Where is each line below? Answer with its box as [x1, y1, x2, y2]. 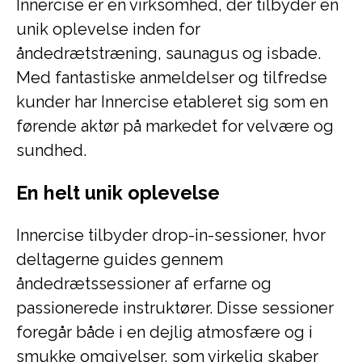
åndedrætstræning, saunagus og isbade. [16, 44, 321, 63]
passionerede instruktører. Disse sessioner [16, 298, 334, 318]
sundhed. [16, 141, 86, 160]
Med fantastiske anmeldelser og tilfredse [16, 68, 327, 87]
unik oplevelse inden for [16, 19, 200, 39]
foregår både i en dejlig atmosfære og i [16, 322, 313, 342]
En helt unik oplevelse [16, 182, 220, 204]
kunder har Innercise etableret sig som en [16, 92, 328, 112]
